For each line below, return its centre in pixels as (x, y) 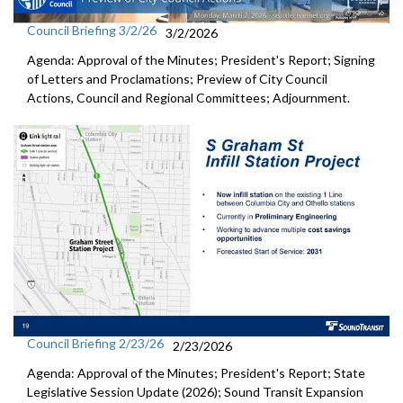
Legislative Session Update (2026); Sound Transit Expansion (195, 391)
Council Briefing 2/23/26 (95, 343)
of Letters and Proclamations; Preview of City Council (177, 78)
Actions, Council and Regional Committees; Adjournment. (190, 97)
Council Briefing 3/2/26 (92, 30)
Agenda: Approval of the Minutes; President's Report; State (196, 372)
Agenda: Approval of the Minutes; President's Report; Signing (201, 59)
